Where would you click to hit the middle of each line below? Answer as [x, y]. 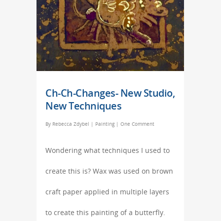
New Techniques [83, 106]
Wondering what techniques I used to [108, 150]
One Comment [137, 124]
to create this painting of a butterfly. [105, 213]
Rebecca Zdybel [71, 124]
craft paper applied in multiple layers [107, 192]
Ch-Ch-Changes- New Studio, [110, 93]
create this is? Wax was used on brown [109, 171]
